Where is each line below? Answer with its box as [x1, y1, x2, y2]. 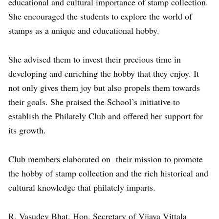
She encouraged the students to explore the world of [8, 10, 192, 22]
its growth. [8, 124, 46, 136]
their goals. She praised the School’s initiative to [8, 95, 180, 108]
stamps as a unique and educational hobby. [8, 24, 159, 36]
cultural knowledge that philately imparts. [8, 181, 155, 193]
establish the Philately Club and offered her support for [8, 109, 203, 122]
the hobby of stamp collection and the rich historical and [8, 167, 208, 179]
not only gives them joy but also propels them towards [8, 81, 200, 93]
